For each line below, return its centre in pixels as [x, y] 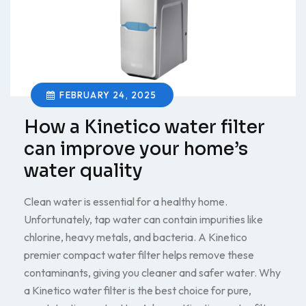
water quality [83, 171]
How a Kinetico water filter [144, 127]
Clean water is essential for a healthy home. [126, 201]
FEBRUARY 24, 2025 [108, 95]
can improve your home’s [136, 149]
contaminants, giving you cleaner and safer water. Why [152, 273]
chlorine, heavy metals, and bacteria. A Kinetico [136, 237]
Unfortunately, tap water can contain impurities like [143, 219]
